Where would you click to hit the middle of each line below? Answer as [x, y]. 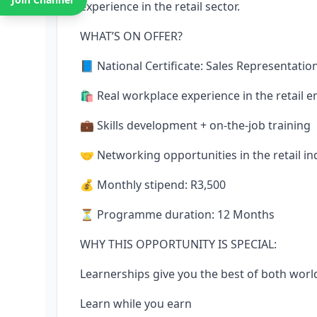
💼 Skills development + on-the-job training [195, 125]
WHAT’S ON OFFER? [131, 36]
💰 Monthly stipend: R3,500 [153, 185]
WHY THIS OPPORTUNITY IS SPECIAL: [178, 244]
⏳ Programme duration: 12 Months [177, 214]
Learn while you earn [136, 304]
